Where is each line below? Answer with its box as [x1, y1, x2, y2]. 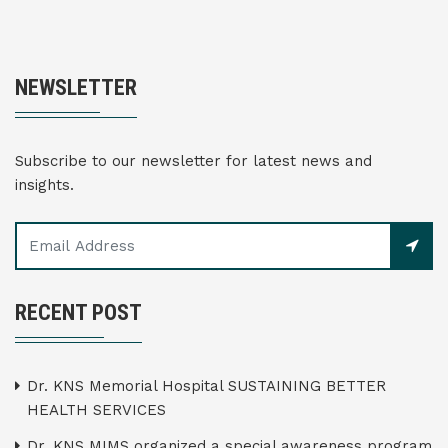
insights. [15, 176, 74, 194]
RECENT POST [15, 300, 142, 325]
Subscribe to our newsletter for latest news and [15, 152, 372, 170]
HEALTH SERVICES [27, 401, 166, 419]
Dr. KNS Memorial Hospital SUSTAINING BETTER [27, 377, 386, 395]
